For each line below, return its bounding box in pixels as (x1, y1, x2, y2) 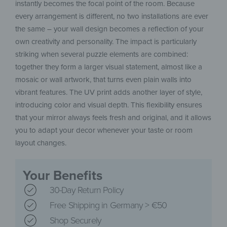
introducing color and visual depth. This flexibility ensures (15, 100, 202, 110)
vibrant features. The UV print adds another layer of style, (15, 88, 202, 97)
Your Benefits (23, 168, 102, 183)
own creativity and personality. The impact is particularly (15, 37, 197, 47)
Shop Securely (49, 214, 102, 226)
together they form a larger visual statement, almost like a (15, 62, 202, 72)
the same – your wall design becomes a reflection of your (15, 24, 204, 34)
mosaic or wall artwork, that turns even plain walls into (15, 75, 192, 85)
